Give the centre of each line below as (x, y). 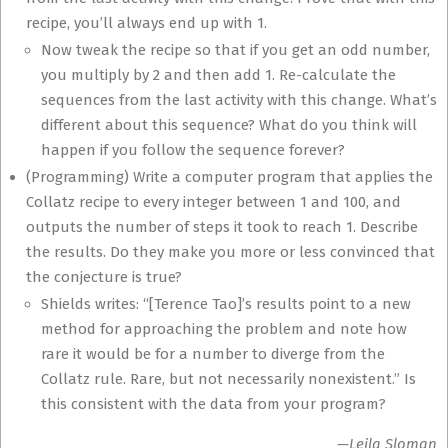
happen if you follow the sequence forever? (193, 150)
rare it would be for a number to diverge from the (213, 354)
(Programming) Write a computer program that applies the (229, 177)
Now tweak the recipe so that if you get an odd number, (235, 50)
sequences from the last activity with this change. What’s (239, 100)
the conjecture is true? (104, 277)
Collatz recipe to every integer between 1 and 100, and (213, 202)
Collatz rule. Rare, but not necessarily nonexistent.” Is (228, 379)
